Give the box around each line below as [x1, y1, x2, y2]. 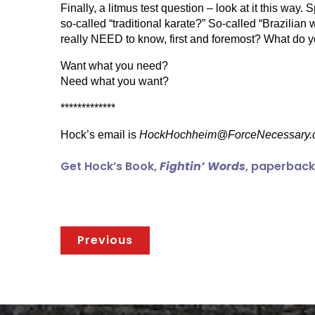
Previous [77, 232, 133, 248]
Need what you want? [60, 75, 169, 87]
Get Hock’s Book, [60, 158, 160, 174]
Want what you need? [60, 60, 168, 72]
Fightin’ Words [160, 158, 245, 174]
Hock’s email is [60, 129, 139, 141]
